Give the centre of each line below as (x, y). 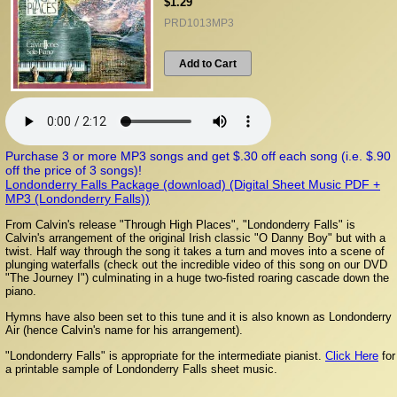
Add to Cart (208, 63)
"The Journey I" (45, 277)
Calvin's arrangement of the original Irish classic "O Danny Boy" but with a (195, 237)
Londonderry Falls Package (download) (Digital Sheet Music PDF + (193, 184)
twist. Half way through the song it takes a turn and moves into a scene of (195, 251)
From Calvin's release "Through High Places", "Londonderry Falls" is (180, 224)
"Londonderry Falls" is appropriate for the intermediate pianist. (165, 355)
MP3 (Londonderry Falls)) (78, 198)
